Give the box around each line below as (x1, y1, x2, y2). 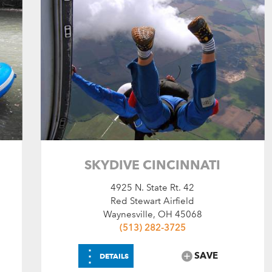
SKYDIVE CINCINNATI (84, 157, 221, 172)
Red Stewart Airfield (110, 195, 195, 206)
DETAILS (100, 251, 129, 260)
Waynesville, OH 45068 (103, 208, 202, 220)
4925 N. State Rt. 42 (110, 182, 195, 193)
